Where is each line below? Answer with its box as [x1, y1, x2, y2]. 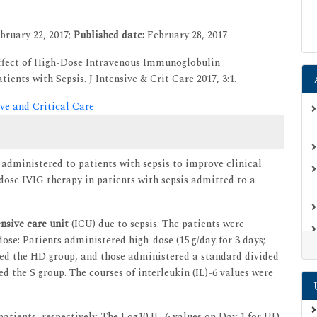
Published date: [74, 27, 147, 42]
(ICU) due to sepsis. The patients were [69, 216, 244, 231]
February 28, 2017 [147, 27, 227, 42]
